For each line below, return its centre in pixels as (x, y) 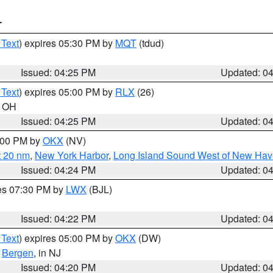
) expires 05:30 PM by (67, 43)
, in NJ (47, 253)
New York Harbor (72, 155)
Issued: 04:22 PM (58, 218)
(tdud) (150, 43)
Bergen (18, 253)
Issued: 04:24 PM (58, 170)
